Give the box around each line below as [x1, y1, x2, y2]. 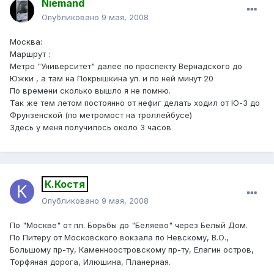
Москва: [10, 37, 42, 47]
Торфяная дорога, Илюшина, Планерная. [10, 257, 171, 267]
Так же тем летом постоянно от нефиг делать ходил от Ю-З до [10, 98, 260, 108]
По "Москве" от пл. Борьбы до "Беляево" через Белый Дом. [10, 220, 248, 231]
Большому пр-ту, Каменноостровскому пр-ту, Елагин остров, [10, 245, 254, 255]
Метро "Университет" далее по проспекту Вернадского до [10, 61, 242, 72]
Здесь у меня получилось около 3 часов [10, 122, 171, 133]
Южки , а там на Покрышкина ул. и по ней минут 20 [10, 73, 213, 84]
